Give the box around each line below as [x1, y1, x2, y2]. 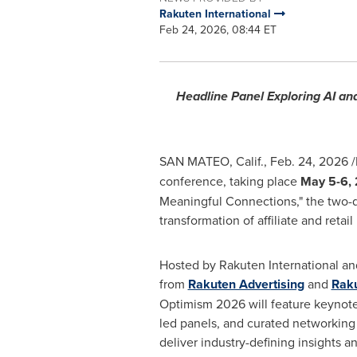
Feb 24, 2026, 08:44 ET [159, 22, 277, 37]
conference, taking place [159, 172, 300, 190]
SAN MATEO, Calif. [159, 152, 264, 170]
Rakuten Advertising [187, 275, 304, 293]
